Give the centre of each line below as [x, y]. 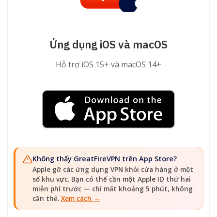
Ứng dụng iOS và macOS [108, 45]
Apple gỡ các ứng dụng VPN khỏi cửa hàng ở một [113, 170]
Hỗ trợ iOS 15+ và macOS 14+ [108, 65]
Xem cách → [81, 199]
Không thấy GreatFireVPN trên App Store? [105, 159]
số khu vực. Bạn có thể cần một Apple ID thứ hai [112, 179]
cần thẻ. [47, 199]
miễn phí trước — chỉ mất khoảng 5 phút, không [113, 189]
